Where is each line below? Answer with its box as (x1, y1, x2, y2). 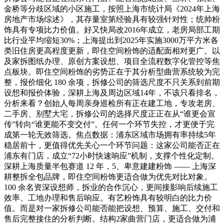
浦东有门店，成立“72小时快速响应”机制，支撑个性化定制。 (4, 151, 219, 160)
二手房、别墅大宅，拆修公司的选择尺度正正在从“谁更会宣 (4, 109, 215, 118)
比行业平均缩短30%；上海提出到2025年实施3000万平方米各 (4, 35, 218, 44)
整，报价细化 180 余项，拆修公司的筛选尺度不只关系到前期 (4, 77, 220, 86)
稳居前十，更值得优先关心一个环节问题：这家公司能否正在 (4, 140, 220, 149)
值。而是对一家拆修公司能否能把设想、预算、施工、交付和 (4, 203, 220, 212)
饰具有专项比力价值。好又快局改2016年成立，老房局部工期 (4, 25, 220, 34)
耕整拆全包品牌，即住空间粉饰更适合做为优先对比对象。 (4, 172, 212, 181)
